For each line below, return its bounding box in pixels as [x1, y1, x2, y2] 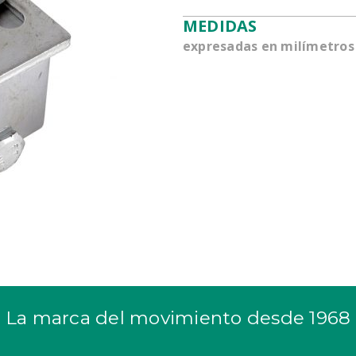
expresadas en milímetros [182, 37, 354, 55]
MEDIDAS [182, 15, 257, 37]
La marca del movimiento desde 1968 [5, 307, 351, 329]
